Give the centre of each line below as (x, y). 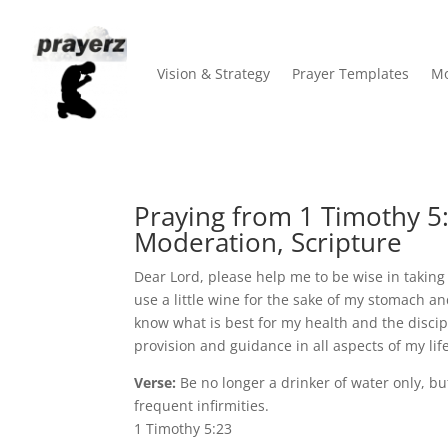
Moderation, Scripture (268, 241)
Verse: (157, 382)
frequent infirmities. (202, 405)
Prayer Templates (350, 74)
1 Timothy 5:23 (183, 428)
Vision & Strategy (213, 74)
